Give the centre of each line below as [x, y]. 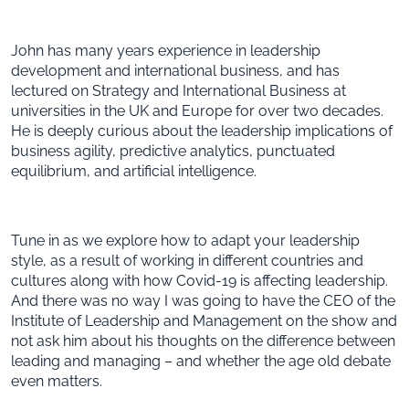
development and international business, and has [175, 70]
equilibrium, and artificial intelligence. [134, 171]
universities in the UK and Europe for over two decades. [197, 110]
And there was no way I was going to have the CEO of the [203, 300]
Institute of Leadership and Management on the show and [204, 320]
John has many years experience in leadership [166, 50]
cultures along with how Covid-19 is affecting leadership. [199, 280]
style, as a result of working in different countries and [187, 260]
